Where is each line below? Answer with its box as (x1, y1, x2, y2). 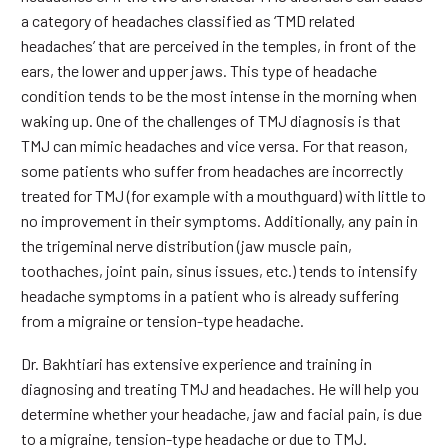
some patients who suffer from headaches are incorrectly (21, 161, 403, 181)
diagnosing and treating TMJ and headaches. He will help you (21, 378, 419, 398)
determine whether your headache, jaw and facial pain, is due (21, 403, 422, 423)
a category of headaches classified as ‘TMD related (21, 11, 355, 31)
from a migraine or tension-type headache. (21, 311, 304, 331)
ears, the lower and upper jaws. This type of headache (21, 61, 377, 81)
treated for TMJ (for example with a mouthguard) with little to (21, 186, 426, 206)
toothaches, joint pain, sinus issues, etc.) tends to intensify (21, 261, 417, 281)
